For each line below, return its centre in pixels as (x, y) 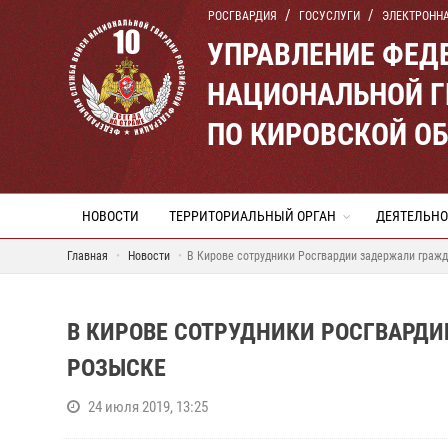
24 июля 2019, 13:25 (148, 407)
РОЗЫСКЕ (116, 368)
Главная (87, 256)
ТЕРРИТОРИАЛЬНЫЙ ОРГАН (252, 216)
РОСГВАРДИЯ (242, 16)
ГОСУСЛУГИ (329, 16)
